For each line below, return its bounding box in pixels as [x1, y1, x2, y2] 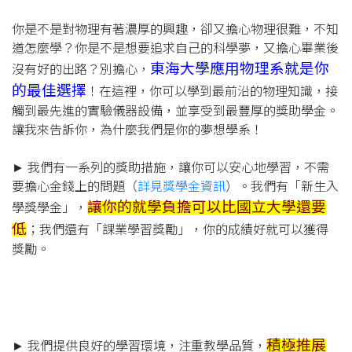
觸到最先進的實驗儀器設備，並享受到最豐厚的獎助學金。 [12, 104, 339, 118]
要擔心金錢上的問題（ [12, 179, 137, 193]
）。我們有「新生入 [225, 179, 339, 193]
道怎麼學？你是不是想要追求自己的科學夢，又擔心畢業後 [12, 41, 339, 55]
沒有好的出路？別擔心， [12, 62, 150, 76]
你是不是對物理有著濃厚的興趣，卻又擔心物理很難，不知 [12, 22, 339, 36]
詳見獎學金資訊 [137, 179, 225, 193]
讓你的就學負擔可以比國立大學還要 [87, 198, 326, 215]
